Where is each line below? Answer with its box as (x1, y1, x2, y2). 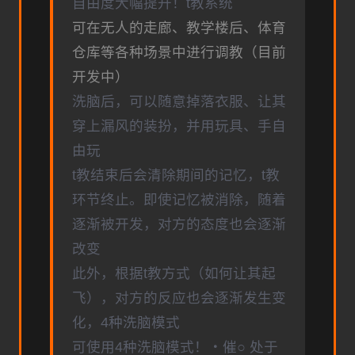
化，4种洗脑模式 (72, 315, 180, 331)
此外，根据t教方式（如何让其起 (72, 265, 276, 282)
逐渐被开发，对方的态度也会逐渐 (72, 216, 286, 233)
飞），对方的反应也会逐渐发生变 (72, 290, 286, 307)
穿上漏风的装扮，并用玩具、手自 (72, 118, 286, 135)
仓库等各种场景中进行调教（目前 (72, 44, 286, 61)
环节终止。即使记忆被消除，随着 (72, 192, 286, 208)
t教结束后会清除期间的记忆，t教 (72, 167, 280, 184)
